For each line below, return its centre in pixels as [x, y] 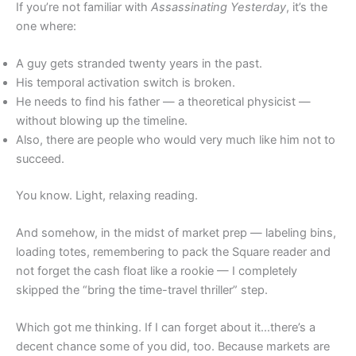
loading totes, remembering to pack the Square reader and [173, 252]
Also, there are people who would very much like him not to [176, 139]
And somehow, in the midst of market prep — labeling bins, [176, 233]
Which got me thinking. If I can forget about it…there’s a [166, 328]
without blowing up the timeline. [102, 120]
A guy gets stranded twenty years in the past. [139, 63]
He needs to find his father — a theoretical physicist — [163, 101]
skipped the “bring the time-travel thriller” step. [142, 290]
